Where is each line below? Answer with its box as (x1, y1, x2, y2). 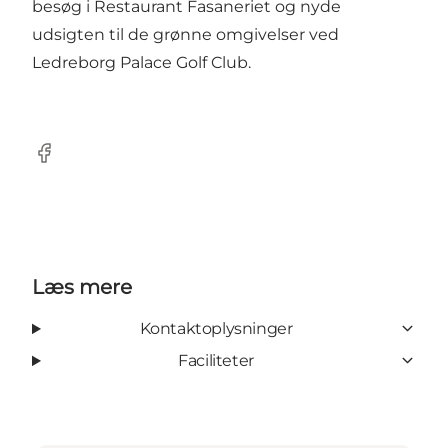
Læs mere (32, 274, 132, 299)
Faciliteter (178, 350, 254, 370)
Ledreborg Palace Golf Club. (32, 52, 251, 72)
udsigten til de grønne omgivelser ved (32, 24, 339, 44)
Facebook (31, 153, 110, 173)
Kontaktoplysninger (139, 318, 293, 338)
